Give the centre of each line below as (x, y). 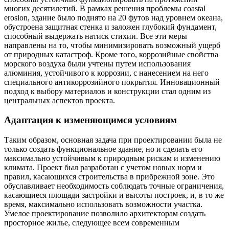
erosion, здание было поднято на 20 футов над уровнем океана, (113, 17)
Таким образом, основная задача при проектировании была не (113, 140)
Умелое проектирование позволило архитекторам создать (105, 214)
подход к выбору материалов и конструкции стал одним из (107, 91)
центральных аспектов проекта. (60, 100)
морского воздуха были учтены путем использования (97, 63)
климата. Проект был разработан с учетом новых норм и (103, 168)
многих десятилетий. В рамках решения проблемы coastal (105, 8)
